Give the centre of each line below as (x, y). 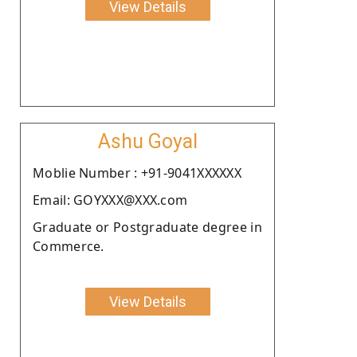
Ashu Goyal (147, 141)
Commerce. (69, 246)
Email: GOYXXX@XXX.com (110, 200)
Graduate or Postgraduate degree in (147, 227)
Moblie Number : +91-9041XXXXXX (137, 173)
